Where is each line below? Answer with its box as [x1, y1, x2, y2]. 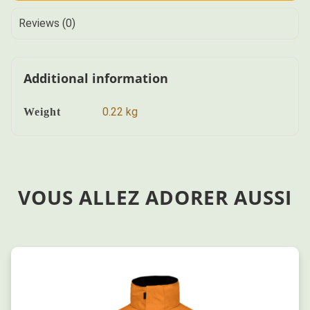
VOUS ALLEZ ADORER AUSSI [18, 184, 292, 211]
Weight [23, 105, 61, 118]
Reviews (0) [19, 17, 76, 30]
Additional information [23, 69, 168, 86]
